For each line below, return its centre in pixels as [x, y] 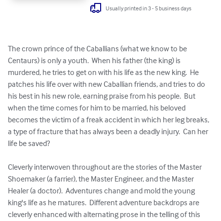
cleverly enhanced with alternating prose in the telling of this [105, 214]
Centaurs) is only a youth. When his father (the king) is [95, 60]
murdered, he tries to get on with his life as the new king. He [104, 72]
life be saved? [29, 143]
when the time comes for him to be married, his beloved [97, 108]
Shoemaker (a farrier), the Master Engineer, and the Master [102, 179]
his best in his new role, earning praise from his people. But [102, 96]
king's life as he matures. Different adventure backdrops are [104, 203]
